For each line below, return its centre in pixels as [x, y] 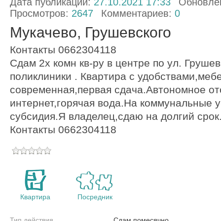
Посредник [95, 197]
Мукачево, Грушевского [90, 32]
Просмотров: [40, 13]
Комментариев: [138, 13]
